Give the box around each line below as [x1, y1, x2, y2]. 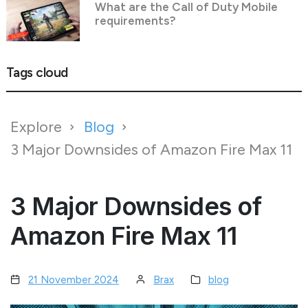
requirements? [94, 13, 176, 27]
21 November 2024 [28, 273, 119, 286]
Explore [10, 117, 62, 136]
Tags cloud [5, 64, 68, 80]
